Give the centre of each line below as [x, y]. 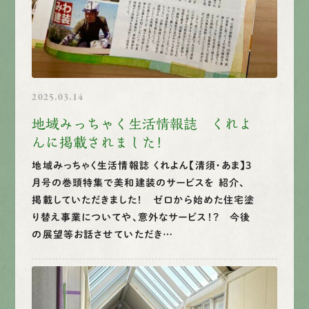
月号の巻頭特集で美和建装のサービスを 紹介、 [139, 182]
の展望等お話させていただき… [103, 234]
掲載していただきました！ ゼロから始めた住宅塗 [143, 200]
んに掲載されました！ [98, 142]
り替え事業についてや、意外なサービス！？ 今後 [141, 217]
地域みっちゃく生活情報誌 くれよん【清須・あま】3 [142, 165]
